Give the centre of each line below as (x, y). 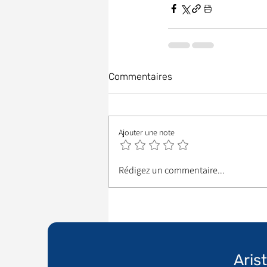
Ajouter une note (147, 133)
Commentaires (140, 77)
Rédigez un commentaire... (172, 170)
